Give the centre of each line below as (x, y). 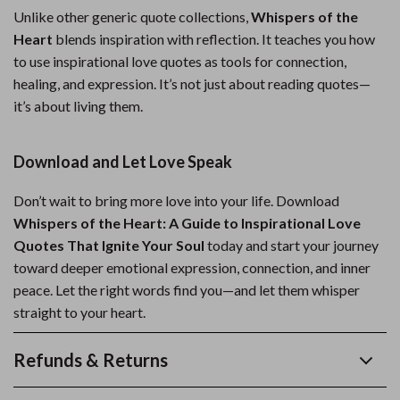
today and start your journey (292, 245)
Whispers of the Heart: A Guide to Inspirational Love (187, 223)
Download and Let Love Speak (123, 162)
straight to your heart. (79, 312)
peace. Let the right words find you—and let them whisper (187, 290)
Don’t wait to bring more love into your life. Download (176, 200)
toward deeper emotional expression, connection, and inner (192, 267)
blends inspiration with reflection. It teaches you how (214, 39)
